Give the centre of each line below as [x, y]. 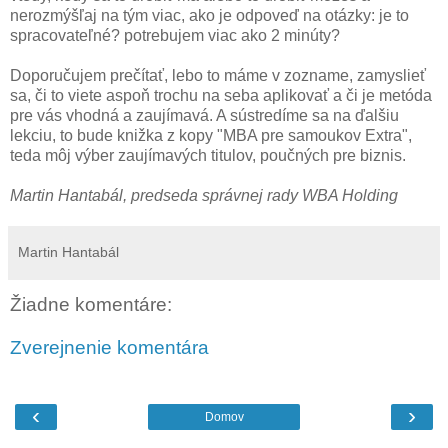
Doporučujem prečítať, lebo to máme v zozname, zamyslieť [218, 75]
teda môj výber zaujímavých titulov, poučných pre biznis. [208, 155]
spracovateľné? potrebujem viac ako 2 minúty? [175, 35]
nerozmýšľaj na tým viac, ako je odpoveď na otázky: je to [209, 15]
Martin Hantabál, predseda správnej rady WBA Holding [204, 195]
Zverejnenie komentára [109, 348]
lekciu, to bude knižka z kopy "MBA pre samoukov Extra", [211, 135]
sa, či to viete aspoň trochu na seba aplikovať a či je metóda [221, 95]
